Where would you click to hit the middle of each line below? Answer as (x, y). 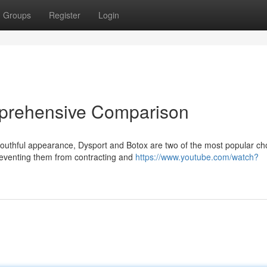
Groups (17, 15)
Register (65, 15)
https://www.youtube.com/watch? (197, 157)
